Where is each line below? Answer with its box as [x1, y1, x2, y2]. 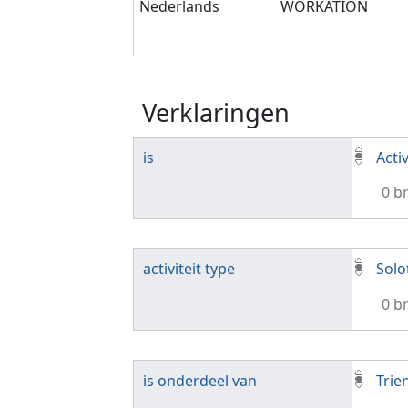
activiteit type [143, 259, 235, 280]
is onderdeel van [143, 370, 257, 391]
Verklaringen [142, 95, 290, 129]
